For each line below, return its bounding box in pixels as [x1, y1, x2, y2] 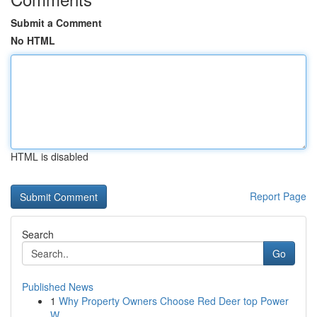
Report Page [250, 189, 306, 203]
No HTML [11, 33, 55, 47]
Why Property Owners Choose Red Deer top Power [59, 294, 289, 308]
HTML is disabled [11, 149, 88, 163]
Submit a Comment [11, 16, 102, 30]
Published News [22, 279, 93, 294]
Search [22, 227, 54, 241]
